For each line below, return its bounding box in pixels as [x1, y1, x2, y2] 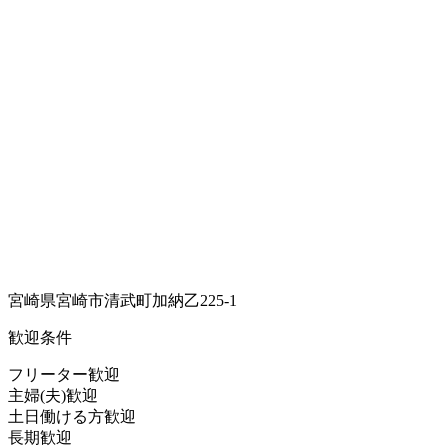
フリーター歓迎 [8, 365, 120, 383]
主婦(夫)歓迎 [8, 386, 98, 404]
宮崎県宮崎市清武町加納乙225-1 [8, 291, 237, 309]
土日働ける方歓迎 [8, 407, 136, 425]
